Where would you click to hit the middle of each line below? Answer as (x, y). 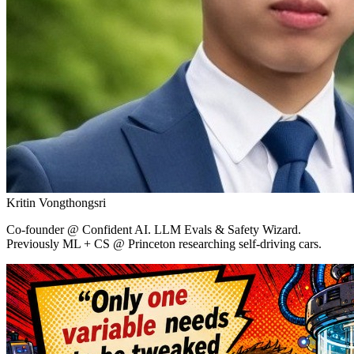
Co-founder (35, 229)
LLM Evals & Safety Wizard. (228, 229)
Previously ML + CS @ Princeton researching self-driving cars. (164, 243)
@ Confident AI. (109, 229)
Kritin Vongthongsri (56, 202)
